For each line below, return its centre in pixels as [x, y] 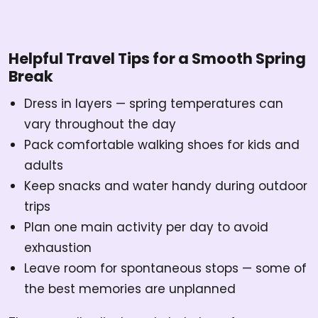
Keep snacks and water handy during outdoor [166, 186]
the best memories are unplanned [130, 289]
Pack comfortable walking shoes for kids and [162, 145]
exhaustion [58, 248]
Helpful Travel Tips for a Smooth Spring [157, 59]
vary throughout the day [100, 125]
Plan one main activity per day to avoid [146, 227]
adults [44, 166]
